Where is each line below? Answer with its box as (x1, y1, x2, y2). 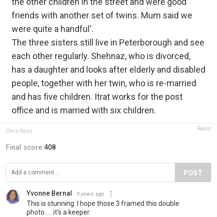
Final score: (6, 143, 44, 151)
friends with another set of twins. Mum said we (12, 10, 192, 20)
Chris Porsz (6, 128, 32, 134)
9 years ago (77, 190, 104, 197)
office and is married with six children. (12, 105, 156, 115)
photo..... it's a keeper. (27, 208, 91, 216)
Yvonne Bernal (27, 189, 72, 197)
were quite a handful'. (12, 23, 93, 34)
